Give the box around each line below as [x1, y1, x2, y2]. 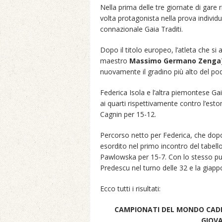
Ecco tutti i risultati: [100, 184, 161, 193]
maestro [100, 56, 129, 65]
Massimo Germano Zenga [129, 56, 221, 65]
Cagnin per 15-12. [100, 110, 156, 119]
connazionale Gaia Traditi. [100, 24, 183, 34]
